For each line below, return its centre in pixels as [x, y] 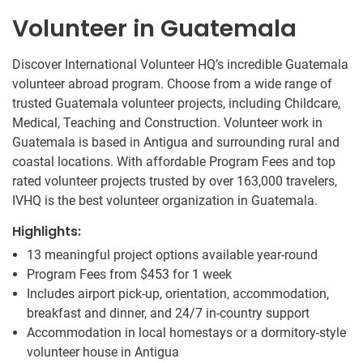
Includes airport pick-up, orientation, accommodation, [178, 294]
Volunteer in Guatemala [154, 28]
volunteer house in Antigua [103, 352]
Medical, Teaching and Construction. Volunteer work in [167, 123]
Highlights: [47, 231]
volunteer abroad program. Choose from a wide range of [172, 84]
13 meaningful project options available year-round [172, 255]
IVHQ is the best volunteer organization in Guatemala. [165, 201]
